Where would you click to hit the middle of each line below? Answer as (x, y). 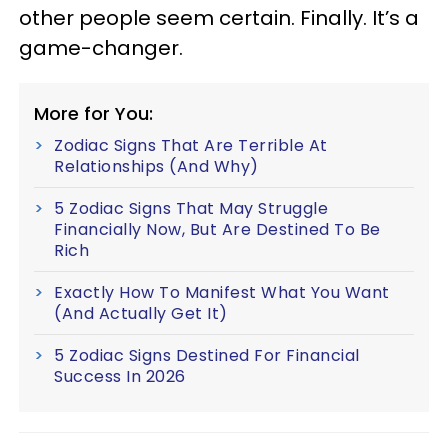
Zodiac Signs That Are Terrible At (191, 145)
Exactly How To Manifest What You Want (222, 292)
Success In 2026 (120, 376)
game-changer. (101, 48)
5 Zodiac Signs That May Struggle (191, 208)
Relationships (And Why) (156, 166)
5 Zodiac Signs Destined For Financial (207, 355)
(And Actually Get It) (141, 313)
